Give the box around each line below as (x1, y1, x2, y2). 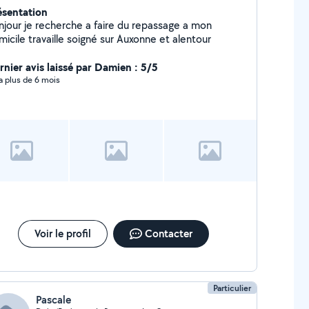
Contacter (144, 226, 192, 241)
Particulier (213, 282, 252, 294)
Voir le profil (34, 226, 91, 241)
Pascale (35, 292, 71, 307)
